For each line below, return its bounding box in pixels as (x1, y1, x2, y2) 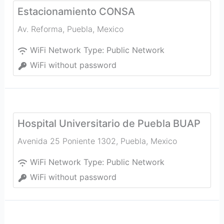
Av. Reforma (17, 24, 62, 34)
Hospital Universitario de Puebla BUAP (17, 117, 200, 129)
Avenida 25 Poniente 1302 (17, 136, 116, 146)
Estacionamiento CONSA (17, 5, 135, 17)
